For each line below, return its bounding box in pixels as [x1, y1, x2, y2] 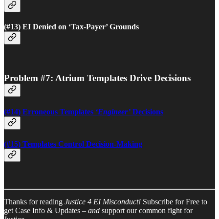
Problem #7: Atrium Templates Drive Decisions [4, 73, 191, 84]
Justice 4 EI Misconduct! [65, 197, 141, 206]
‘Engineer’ [95, 107, 131, 116]
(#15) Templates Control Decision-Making [4, 139, 142, 148]
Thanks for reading [4, 197, 65, 206]
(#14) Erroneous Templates [4, 107, 95, 116]
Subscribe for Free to [141, 197, 207, 206]
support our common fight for [100, 206, 193, 215]
